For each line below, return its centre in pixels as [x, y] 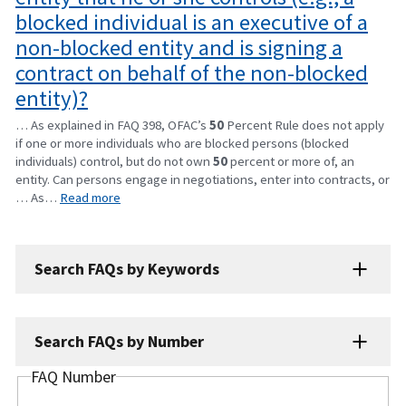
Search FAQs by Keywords [127, 269]
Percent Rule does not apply [304, 124]
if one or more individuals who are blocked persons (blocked [182, 142]
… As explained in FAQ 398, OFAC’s [112, 124]
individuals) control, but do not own [114, 160]
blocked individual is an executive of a [192, 23]
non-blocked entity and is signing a [179, 48]
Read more [90, 197]
